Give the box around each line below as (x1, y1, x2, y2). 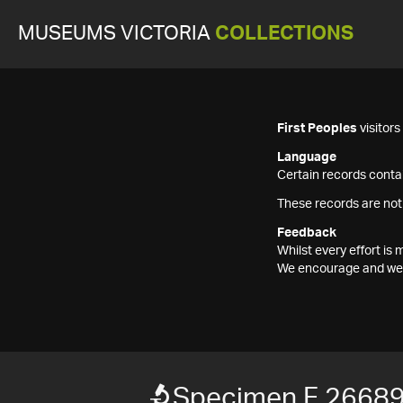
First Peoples (277, 122, 357, 135)
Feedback (277, 227, 336, 239)
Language (277, 151, 336, 164)
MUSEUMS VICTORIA (18, 24, 215, 43)
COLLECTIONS (215, 24, 354, 43)
